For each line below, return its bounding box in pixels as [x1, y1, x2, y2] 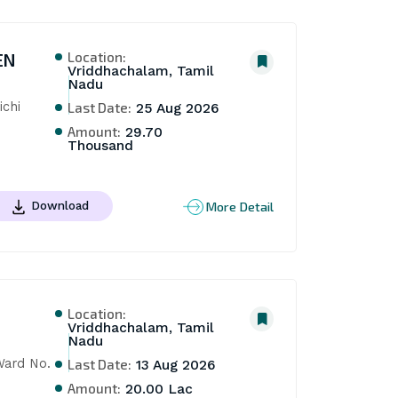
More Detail [205, 198, 275, 215]
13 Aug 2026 [131, 357, 217, 374]
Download [31, 198, 89, 213]
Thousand [68, 137, 134, 154]
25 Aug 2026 [131, 99, 220, 116]
